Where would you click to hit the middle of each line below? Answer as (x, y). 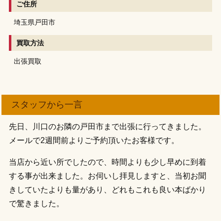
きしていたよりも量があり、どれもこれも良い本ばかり (107, 189)
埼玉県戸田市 (34, 22)
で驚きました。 (36, 203)
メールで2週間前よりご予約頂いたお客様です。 (94, 140)
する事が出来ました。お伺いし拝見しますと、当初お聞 (107, 176)
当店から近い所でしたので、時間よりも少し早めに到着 (107, 162)
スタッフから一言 (47, 104)
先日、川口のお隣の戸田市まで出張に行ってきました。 (107, 126)
